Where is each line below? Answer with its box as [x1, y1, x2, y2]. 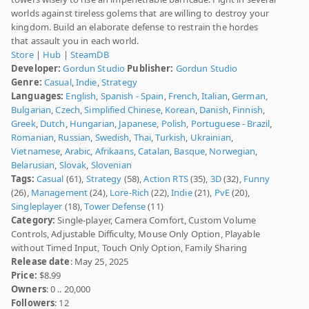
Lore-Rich [110, 186, 150, 199]
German [232, 90, 266, 103]
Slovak [59, 159, 87, 172]
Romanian [11, 131, 54, 144]
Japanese [119, 117, 157, 130]
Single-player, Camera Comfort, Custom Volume [55, 214, 257, 227]
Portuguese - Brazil [190, 117, 270, 130]
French [168, 90, 197, 103]
